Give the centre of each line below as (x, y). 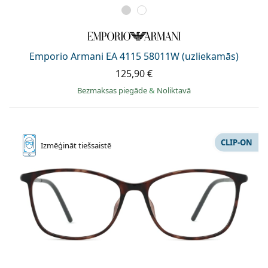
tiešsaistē (95, 145)
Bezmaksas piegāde (113, 90)
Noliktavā (174, 90)
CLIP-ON (237, 142)
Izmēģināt (60, 145)
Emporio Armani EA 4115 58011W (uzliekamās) (134, 56)
